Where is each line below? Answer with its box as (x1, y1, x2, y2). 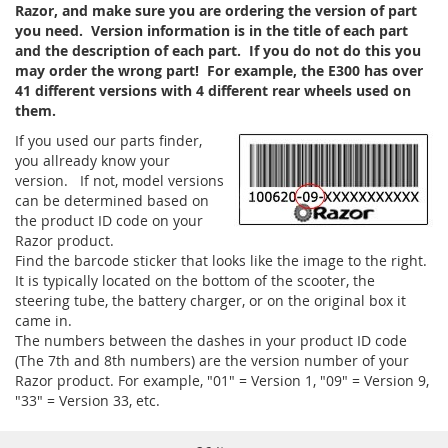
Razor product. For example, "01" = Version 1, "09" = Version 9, (15, 371, 429, 390)
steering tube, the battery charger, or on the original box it (15, 291, 406, 310)
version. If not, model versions (15, 171, 224, 190)
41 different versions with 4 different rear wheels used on (15, 81, 411, 100)
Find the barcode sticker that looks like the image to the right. (15, 251, 431, 270)
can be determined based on (15, 191, 209, 210)
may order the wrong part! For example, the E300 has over (15, 61, 423, 80)
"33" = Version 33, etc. (15, 391, 160, 410)
